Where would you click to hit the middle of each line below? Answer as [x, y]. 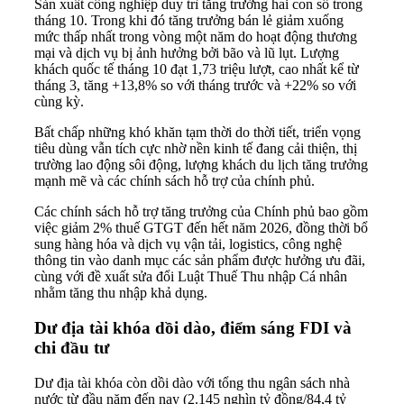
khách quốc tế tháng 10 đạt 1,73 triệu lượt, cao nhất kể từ [197, 69]
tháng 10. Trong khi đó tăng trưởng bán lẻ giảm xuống [189, 21]
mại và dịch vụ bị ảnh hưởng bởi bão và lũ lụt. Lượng [187, 53]
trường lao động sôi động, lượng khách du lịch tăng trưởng [201, 165]
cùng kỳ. [59, 102]
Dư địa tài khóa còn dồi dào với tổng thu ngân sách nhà [192, 382]
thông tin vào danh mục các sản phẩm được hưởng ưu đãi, [200, 261]
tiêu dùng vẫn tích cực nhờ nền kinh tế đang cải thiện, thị [196, 149]
